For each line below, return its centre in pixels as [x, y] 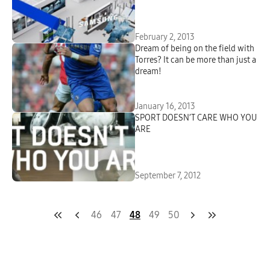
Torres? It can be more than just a [196, 60]
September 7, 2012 [168, 176]
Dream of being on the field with [195, 49]
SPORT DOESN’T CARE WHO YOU [196, 118]
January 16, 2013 [165, 106]
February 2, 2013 [165, 37]
